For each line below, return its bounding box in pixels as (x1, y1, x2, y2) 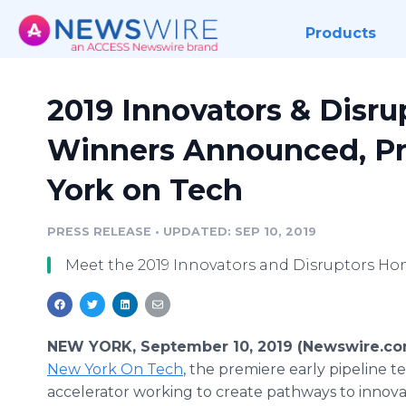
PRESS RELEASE (47, 225, 151, 238)
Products (304, 24, 376, 42)
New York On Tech (47, 361, 183, 378)
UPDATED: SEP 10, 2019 (163, 225, 316, 238)
